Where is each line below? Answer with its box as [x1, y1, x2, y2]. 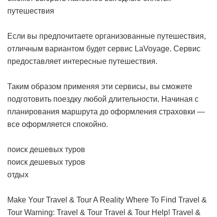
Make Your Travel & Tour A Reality [7, 196, 124, 204]
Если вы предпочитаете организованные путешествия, [7, 32, 206, 41]
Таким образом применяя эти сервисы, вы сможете [7, 82, 192, 91]
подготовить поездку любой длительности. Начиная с [7, 95, 199, 104]
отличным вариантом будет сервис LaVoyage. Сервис [7, 45, 201, 53]
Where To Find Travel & [126, 196, 207, 204]
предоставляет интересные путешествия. [7, 57, 157, 66]
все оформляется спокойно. [7, 120, 108, 129]
